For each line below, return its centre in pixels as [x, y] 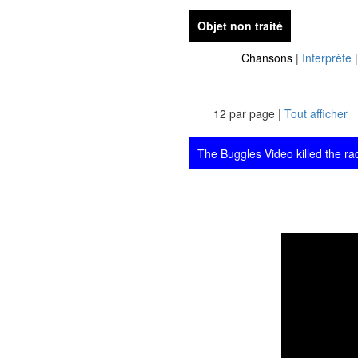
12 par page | [249, 113]
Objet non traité [240, 26]
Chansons [267, 58]
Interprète [327, 58]
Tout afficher [316, 113]
